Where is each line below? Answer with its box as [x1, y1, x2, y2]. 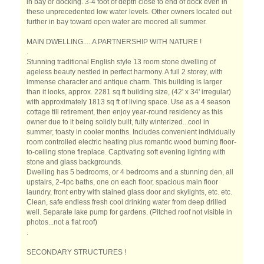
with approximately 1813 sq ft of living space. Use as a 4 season [27, 98, 230, 106]
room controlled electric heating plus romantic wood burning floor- [27, 138, 236, 146]
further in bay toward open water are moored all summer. [27, 18, 207, 26]
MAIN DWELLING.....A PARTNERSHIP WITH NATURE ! [27, 38, 202, 46]
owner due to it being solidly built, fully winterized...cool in [27, 118, 209, 126]
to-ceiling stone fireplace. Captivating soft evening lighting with [27, 148, 226, 156]
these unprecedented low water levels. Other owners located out [27, 8, 232, 16]
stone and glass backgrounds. [27, 158, 123, 166]
